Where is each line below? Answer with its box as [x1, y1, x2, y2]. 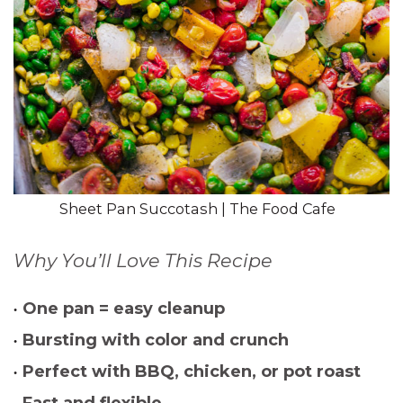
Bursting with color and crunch [22, 330, 289, 350]
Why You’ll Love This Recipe [13, 249, 273, 272]
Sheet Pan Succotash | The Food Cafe [58, 200, 336, 218]
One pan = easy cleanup [22, 299, 225, 318]
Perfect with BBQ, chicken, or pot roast [22, 362, 361, 381]
